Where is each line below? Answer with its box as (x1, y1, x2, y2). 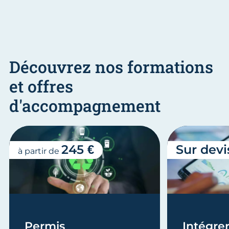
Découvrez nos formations (9, 55, 213, 78)
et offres (9, 75, 73, 97)
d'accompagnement (9, 94, 161, 117)
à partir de (18, 146, 61, 156)
